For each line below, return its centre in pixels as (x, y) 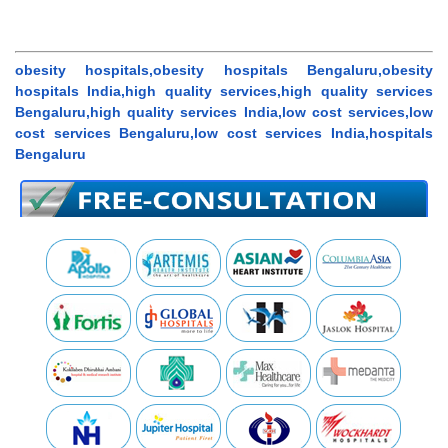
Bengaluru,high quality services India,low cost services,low (224, 111)
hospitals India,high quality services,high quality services (224, 90)
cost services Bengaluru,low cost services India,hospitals (224, 132)
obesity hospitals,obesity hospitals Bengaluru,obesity (224, 69)
